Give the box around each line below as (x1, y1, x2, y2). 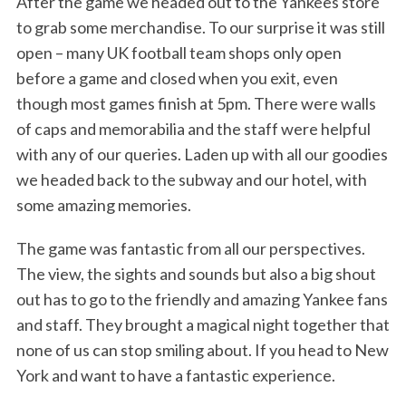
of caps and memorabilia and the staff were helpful (15, 119, 371, 140)
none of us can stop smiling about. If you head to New (15, 340, 389, 361)
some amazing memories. (15, 195, 191, 216)
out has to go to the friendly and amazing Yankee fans (15, 289, 388, 310)
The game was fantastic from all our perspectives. (15, 238, 365, 259)
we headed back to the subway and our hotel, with (15, 169, 367, 190)
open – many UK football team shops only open (15, 43, 342, 63)
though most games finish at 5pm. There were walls (15, 93, 376, 114)
